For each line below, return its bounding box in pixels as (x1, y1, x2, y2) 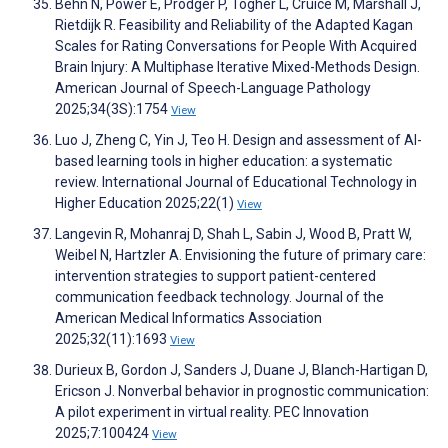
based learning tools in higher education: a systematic (55, 153, 392, 170)
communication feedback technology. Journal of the (55, 289, 384, 306)
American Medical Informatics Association (55, 310, 322, 327)
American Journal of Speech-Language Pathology (55, 80, 371, 97)
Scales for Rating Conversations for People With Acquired (55, 38, 417, 55)
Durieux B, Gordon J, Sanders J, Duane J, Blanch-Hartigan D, (55, 362, 428, 379)
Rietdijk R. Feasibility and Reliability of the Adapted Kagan (55, 17, 413, 34)
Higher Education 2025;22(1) (55, 195, 237, 212)
